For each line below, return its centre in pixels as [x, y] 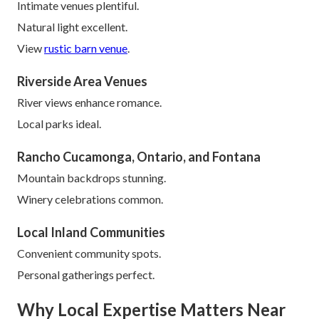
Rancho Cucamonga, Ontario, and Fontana [139, 156]
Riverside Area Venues [82, 81]
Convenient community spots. [89, 253]
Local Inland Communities [91, 232]
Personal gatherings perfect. [86, 274]
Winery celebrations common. [90, 199]
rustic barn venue [86, 48]
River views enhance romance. [89, 102]
